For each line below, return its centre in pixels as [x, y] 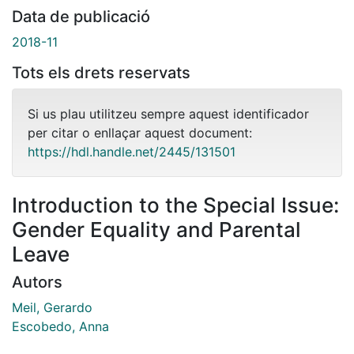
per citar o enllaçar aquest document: [140, 132]
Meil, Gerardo [52, 307]
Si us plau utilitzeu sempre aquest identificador [168, 113]
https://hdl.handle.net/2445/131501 [132, 151]
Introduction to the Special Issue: [175, 205]
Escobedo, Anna [60, 326]
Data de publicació [81, 16]
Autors [37, 282]
